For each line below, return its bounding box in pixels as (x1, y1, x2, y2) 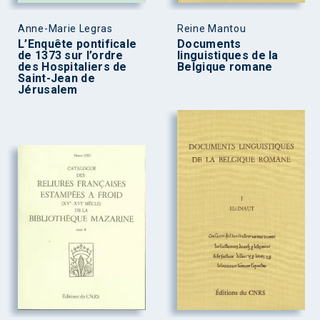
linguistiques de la (177, 49, 279, 63)
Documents (177, 37, 241, 51)
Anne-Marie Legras (18, 23, 113, 35)
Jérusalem (18, 83, 78, 97)
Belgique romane (177, 60, 273, 74)
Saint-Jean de (18, 71, 95, 86)
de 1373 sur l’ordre (18, 49, 124, 63)
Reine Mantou (177, 23, 246, 35)
